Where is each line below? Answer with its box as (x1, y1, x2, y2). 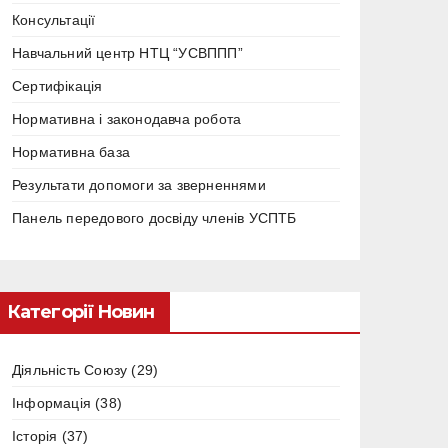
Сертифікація (12, 78, 103, 95)
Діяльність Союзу (12, 362, 128, 379)
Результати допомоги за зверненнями (12, 177, 266, 194)
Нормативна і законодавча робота (12, 111, 242, 128)
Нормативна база (12, 144, 130, 161)
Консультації (12, 12, 96, 29)
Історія (12, 428, 58, 445)
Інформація (12, 395, 91, 412)
